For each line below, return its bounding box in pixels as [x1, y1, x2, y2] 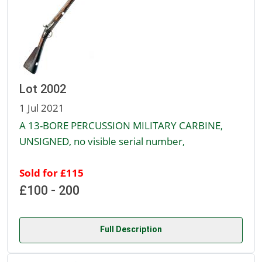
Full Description [100, 225, 162, 235]
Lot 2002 [19, 82, 66, 96]
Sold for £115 [19, 166, 84, 180]
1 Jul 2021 [19, 101, 64, 115]
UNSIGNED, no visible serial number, [19, 134, 185, 149]
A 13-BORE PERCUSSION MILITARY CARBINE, [19, 118, 223, 133]
